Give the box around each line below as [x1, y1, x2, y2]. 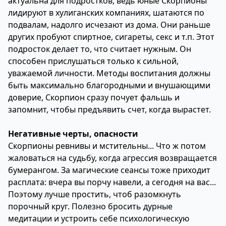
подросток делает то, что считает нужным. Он [8, 43, 191, 54]
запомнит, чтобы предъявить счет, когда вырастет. [8, 104, 211, 115]
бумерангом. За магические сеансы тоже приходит [8, 164, 210, 176]
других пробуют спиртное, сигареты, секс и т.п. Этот [8, 31, 214, 42]
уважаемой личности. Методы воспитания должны [8, 68, 210, 79]
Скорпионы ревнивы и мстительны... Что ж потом [8, 140, 206, 151]
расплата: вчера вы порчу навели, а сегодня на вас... [8, 177, 216, 188]
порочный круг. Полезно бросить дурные [8, 201, 173, 212]
